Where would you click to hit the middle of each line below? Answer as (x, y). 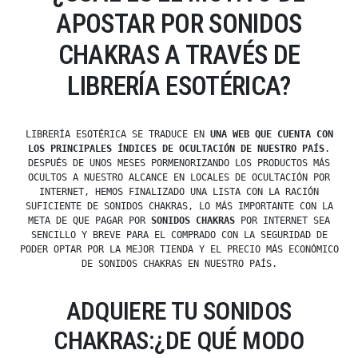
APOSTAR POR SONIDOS (179, 24)
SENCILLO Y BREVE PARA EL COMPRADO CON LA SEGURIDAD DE (179, 235)
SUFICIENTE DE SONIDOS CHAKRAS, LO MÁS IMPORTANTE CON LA (179, 207)
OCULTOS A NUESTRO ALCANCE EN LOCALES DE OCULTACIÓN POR (179, 178)
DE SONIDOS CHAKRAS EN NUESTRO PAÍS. (179, 264)
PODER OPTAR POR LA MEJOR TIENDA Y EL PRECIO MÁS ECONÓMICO (179, 250)
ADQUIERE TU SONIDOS (179, 312)
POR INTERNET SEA (282, 221)
